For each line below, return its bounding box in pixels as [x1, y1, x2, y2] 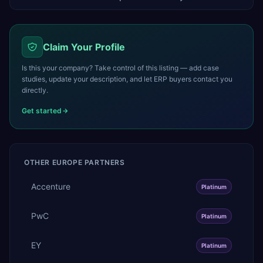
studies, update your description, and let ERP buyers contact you [22, 74, 232, 83]
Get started [22, 106, 62, 115]
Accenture [31, 181, 70, 191]
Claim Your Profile [43, 41, 125, 53]
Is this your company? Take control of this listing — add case [22, 63, 219, 72]
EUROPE [52, 157, 83, 167]
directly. [22, 85, 48, 95]
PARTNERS [82, 157, 125, 167]
